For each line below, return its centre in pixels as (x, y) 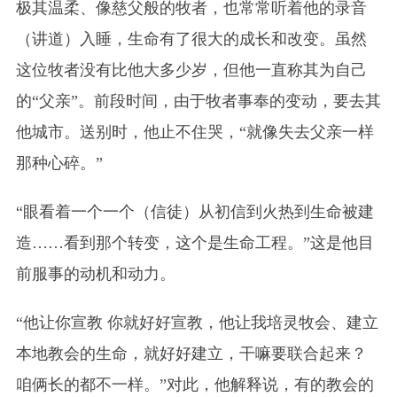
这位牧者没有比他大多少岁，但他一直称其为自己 (191, 70)
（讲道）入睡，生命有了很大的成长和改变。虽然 (191, 39)
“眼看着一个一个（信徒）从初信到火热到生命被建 (195, 211)
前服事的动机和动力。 (95, 273)
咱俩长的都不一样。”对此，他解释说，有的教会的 (195, 384)
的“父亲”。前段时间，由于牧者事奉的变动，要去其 (198, 101)
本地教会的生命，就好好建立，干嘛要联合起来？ (191, 353)
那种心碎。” (59, 163)
